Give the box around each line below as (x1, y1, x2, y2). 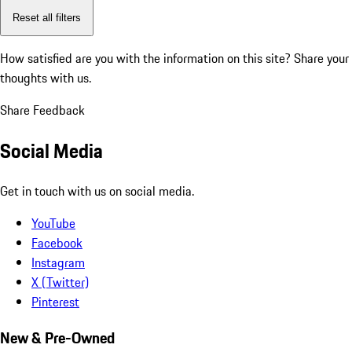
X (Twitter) (31, 272, 89, 291)
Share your (294, 49, 349, 68)
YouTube (31, 213, 75, 233)
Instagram (31, 252, 85, 272)
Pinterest (31, 291, 79, 311)
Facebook (31, 233, 82, 252)
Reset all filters (13, 11, 81, 24)
